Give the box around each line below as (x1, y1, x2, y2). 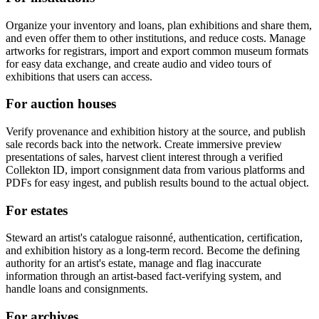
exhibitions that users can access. (6, 70, 152, 83)
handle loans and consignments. (6, 283, 148, 296)
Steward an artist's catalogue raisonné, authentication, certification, (6, 231, 303, 244)
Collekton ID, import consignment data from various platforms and (6, 163, 305, 176)
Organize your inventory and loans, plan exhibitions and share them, (6, 19, 312, 31)
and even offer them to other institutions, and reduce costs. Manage (6, 31, 305, 44)
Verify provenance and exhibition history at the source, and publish (6, 125, 305, 137)
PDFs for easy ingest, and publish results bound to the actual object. (6, 176, 309, 189)
